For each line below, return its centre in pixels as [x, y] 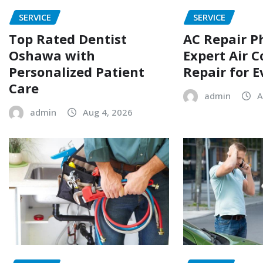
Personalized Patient [77, 72]
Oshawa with [52, 55]
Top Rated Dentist [68, 39]
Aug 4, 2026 [108, 112]
